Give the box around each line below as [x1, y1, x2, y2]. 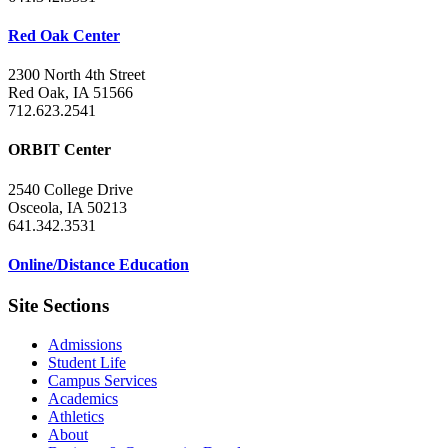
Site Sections [8, 295, 109, 317]
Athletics [48, 407, 104, 425]
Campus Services [48, 371, 157, 389]
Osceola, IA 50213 [8, 198, 127, 216]
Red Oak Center [8, 26, 120, 44]
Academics [48, 389, 118, 407]
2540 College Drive [8, 180, 133, 198]
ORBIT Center [8, 141, 111, 159]
